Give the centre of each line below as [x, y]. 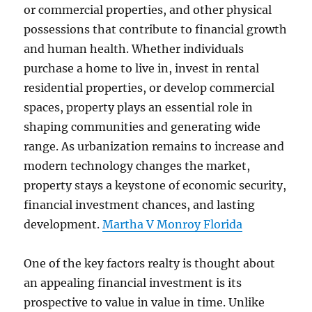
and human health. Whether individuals [134, 49]
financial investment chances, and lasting [140, 205]
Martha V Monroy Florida [173, 224]
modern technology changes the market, [137, 166]
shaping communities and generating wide [142, 127]
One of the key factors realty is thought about [150, 263]
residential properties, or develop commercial [149, 88]
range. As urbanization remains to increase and [154, 146]
